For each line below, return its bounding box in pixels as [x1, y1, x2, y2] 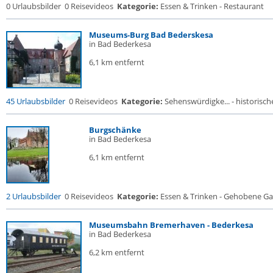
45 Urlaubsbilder [6, 96, 65, 107]
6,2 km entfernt [89, 247, 144, 258]
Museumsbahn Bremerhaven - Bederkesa [89, 219, 253, 230]
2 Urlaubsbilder [6, 191, 61, 202]
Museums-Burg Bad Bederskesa [89, 29, 213, 40]
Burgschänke [89, 124, 141, 135]
